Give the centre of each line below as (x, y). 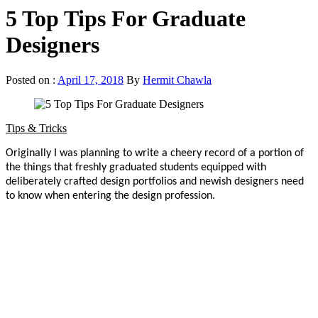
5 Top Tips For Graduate (126, 19)
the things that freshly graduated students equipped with (136, 167)
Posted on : (32, 79)
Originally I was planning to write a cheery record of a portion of (155, 153)
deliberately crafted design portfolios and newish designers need (155, 181)
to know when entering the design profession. (110, 196)
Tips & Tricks (36, 128)
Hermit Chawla (177, 79)
